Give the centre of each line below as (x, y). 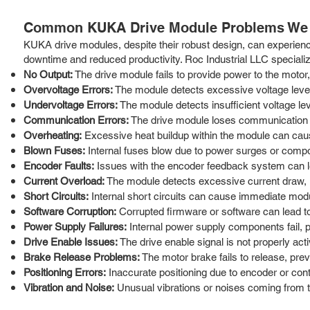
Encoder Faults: (59, 165)
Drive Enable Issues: (71, 241)
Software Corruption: (70, 211)
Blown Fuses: (54, 150)
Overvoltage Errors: (68, 89)
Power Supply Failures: (75, 226)
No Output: (48, 74)
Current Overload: (64, 181)
